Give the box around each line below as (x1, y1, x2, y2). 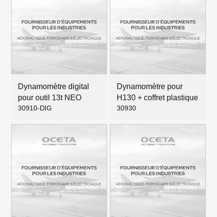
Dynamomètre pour (117, 82, 183, 91)
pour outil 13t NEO (18, 93, 81, 102)
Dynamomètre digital (18, 82, 89, 91)
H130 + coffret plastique (117, 93, 198, 102)
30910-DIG (18, 104, 52, 112)
